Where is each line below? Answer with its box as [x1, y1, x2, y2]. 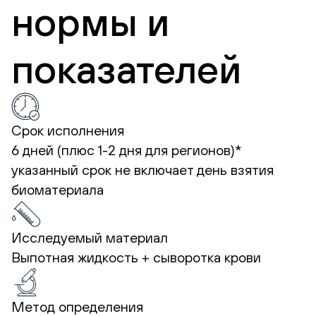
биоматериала [11, 181, 104, 197]
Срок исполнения [11, 121, 124, 138]
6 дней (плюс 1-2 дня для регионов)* [11, 141, 241, 158]
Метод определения [11, 298, 143, 315]
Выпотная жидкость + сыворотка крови [11, 248, 261, 265]
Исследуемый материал [11, 229, 168, 245]
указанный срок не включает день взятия [11, 161, 274, 178]
